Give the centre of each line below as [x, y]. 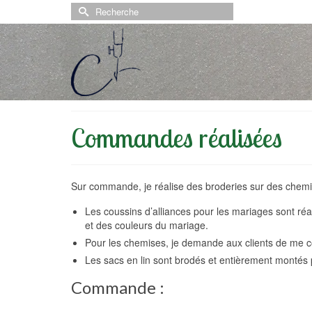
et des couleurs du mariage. [147, 225]
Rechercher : [101, 9]
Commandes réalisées [177, 138]
